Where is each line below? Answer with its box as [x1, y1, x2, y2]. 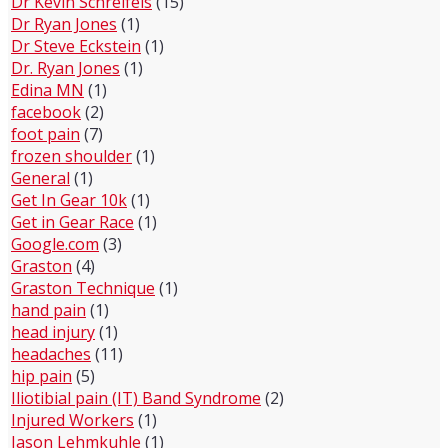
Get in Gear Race [11, 211, 134, 233]
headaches [11, 343, 91, 365]
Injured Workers [11, 409, 134, 431]
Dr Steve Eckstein [11, 35, 141, 57]
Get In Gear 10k [11, 189, 127, 211]
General [11, 167, 70, 189]
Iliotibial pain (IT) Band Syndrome [11, 387, 261, 409]
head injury [11, 321, 95, 343]
